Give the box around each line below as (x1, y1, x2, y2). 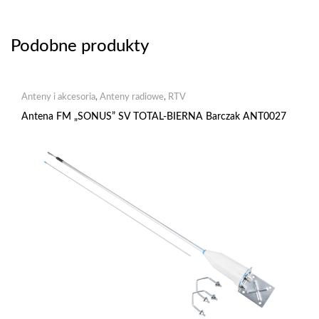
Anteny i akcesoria (21, 93, 95, 102)
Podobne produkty (11, 38, 149, 55)
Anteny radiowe (100, 93, 164, 102)
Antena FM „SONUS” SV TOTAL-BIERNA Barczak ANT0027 (21, 112, 286, 122)
